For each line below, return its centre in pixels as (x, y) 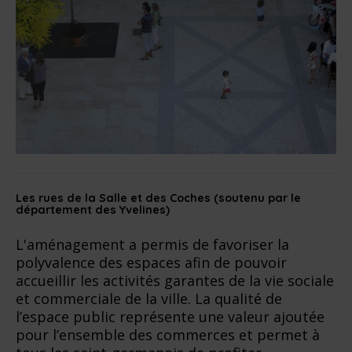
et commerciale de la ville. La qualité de (149, 298)
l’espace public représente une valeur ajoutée (170, 316)
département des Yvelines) (93, 209)
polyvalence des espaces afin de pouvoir (151, 262)
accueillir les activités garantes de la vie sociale (175, 280)
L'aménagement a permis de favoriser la (152, 244)
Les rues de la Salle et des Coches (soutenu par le (158, 198)
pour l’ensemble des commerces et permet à (168, 334)
